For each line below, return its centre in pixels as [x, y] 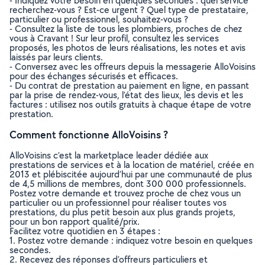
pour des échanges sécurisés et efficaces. [94, 76]
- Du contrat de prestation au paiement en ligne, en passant [129, 85]
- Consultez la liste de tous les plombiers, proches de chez [126, 29]
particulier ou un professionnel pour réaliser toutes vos [118, 203]
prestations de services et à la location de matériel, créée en [132, 165]
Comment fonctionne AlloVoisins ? [89, 135]
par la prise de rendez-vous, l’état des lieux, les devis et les [126, 95]
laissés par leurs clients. [56, 57]
